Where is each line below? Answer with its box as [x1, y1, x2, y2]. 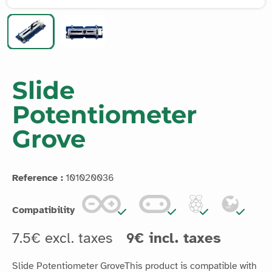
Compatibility [12, 204, 75, 217]
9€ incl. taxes [126, 229, 221, 248]
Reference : [12, 172, 63, 185]
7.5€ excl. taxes [12, 229, 117, 248]
